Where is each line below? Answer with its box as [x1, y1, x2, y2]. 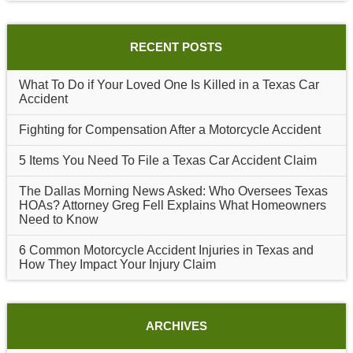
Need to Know [18, 212, 98, 226]
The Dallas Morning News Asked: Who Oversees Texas [18, 184, 328, 198]
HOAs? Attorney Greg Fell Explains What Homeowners [18, 198, 326, 212]
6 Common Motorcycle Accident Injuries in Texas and [18, 243, 314, 257]
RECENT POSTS [130, 39, 223, 54]
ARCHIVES [145, 318, 207, 333]
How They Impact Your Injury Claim [18, 257, 216, 271]
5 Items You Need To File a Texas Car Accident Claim [18, 153, 317, 167]
